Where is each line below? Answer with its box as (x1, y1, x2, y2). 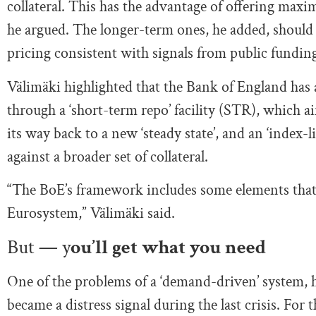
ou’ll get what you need (71, 233, 266, 260)
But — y (7, 233, 71, 260)
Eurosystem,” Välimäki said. (7, 203, 175, 224)
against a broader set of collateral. (7, 146, 208, 167)
